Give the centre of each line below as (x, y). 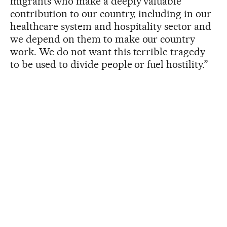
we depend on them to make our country (103, 39)
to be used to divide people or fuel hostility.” (109, 64)
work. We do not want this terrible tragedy (108, 51)
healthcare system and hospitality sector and (111, 26)
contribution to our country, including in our (111, 13)
